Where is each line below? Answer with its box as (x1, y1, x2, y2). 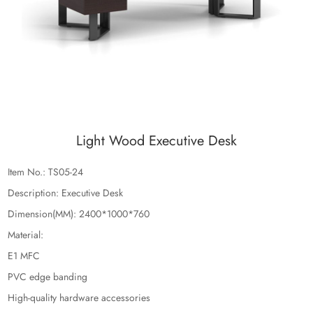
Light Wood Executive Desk (76, 131, 237, 151)
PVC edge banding (8, 270, 88, 284)
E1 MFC (8, 249, 41, 263)
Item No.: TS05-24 (8, 165, 84, 179)
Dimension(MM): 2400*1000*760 (8, 207, 150, 221)
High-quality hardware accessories (8, 291, 151, 305)
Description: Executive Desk (8, 186, 124, 200)
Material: (8, 228, 47, 242)
